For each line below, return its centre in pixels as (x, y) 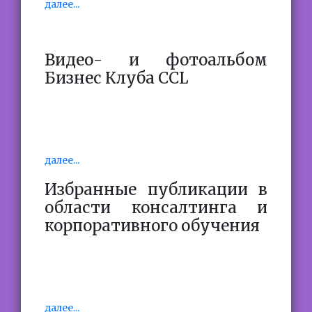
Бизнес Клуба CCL (117, 78)
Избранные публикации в (156, 189)
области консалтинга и (156, 208)
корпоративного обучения (152, 226)
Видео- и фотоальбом (156, 60)
